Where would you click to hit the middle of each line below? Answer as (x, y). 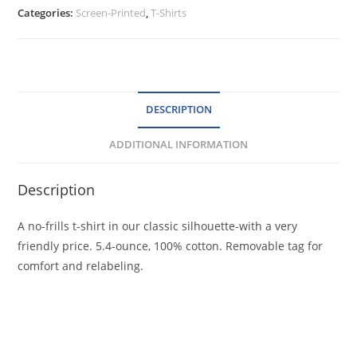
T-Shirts (169, 13)
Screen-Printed (111, 13)
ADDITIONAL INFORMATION (178, 145)
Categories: (47, 13)
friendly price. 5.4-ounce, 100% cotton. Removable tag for (171, 246)
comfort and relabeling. (81, 266)
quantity (39, 87)
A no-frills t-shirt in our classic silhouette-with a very (158, 226)
